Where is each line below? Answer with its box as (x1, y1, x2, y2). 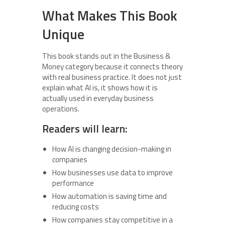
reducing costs (52, 201, 99, 213)
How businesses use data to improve (52, 167, 173, 179)
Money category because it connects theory (42, 61, 183, 73)
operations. (42, 103, 79, 115)
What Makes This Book (42, 5, 177, 26)
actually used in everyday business (42, 92, 154, 104)
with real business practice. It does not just (42, 71, 182, 83)
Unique (42, 24, 84, 45)
